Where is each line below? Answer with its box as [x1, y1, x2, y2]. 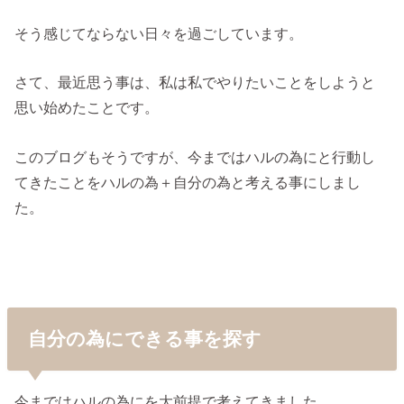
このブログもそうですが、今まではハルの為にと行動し [14, 148, 376, 165]
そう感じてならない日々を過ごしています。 [14, 25, 304, 42]
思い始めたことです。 [14, 99, 160, 116]
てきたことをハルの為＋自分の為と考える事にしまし [14, 173, 362, 190]
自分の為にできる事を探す [27, 328, 262, 350]
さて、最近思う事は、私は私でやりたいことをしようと [14, 74, 376, 91]
